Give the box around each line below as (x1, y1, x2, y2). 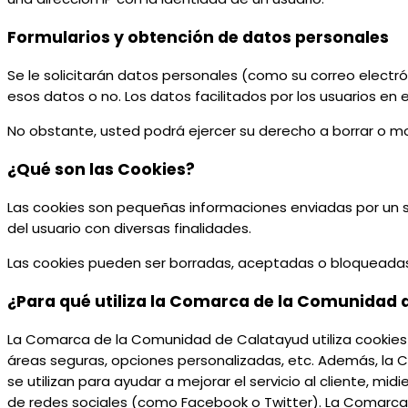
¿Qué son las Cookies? (7, 158, 195, 180)
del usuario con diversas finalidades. (7, 219, 251, 239)
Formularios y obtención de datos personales (7, 25, 389, 48)
